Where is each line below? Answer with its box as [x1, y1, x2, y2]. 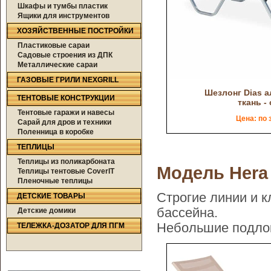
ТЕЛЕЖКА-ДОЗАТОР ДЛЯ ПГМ [17, 221, 125, 230]
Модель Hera [157, 163, 268, 183]
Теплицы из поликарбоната [18, 157, 115, 166]
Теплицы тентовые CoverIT [18, 167, 114, 175]
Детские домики [18, 206, 76, 215]
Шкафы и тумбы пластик [18, 2, 108, 10]
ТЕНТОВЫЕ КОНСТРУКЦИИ [17, 94, 115, 102]
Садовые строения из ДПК [18, 51, 113, 59]
